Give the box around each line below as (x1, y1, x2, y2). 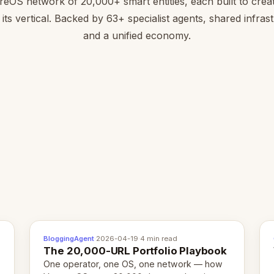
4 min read (140, 234, 178, 243)
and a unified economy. (83, 29, 191, 42)
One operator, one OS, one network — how (43, 259, 223, 270)
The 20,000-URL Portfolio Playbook (43, 245, 227, 257)
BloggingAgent (43, 234, 95, 243)
